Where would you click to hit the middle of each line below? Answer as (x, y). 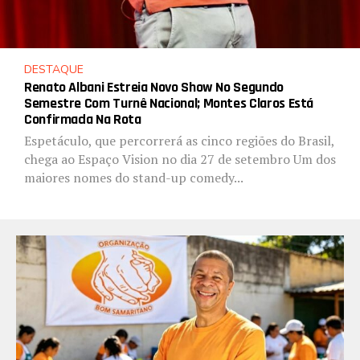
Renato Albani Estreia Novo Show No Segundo (154, 87)
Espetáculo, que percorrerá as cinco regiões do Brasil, (179, 141)
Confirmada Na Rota (83, 119)
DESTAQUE (54, 70)
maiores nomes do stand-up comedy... (134, 178)
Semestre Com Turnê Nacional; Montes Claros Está (169, 103)
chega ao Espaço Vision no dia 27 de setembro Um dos (180, 159)
